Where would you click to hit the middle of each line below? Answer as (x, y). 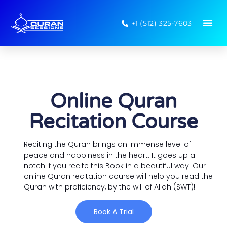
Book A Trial (113, 212)
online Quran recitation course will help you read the (118, 176)
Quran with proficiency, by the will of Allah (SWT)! (109, 187)
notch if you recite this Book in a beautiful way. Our (115, 165)
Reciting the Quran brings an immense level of (107, 144)
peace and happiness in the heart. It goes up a (109, 155)
